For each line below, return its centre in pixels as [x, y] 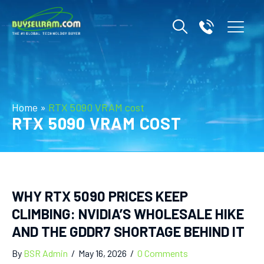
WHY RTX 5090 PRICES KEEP [100, 196]
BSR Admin [46, 253]
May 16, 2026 [103, 253]
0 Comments [163, 253]
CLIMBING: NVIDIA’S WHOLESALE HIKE [128, 214]
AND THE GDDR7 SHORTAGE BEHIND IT [128, 231]
